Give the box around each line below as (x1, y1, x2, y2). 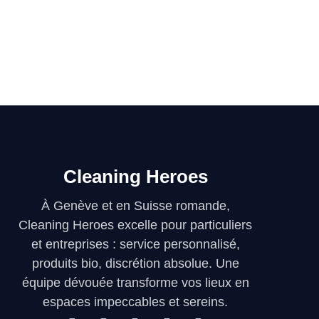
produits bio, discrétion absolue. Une (31, 256, 239, 271)
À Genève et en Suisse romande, (41, 198, 230, 213)
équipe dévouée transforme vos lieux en (21, 275, 249, 290)
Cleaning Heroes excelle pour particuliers (19, 217, 252, 232)
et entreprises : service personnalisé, (31, 236, 240, 251)
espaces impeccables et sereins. (43, 294, 228, 309)
